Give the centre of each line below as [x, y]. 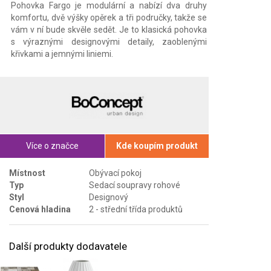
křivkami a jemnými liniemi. [62, 54]
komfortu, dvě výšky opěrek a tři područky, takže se [109, 17]
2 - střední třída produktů [136, 209]
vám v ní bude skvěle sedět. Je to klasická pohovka [109, 29]
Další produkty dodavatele [68, 246]
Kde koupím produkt [157, 145]
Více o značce [52, 145]
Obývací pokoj [115, 173]
